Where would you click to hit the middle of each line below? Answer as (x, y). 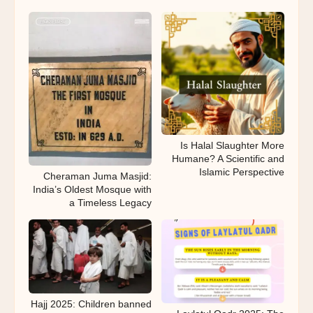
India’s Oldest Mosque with (92, 190)
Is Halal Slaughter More (232, 146)
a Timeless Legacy (110, 203)
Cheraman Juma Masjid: (97, 176)
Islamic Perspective (242, 172)
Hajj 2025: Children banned (91, 304)
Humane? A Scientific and (228, 159)
